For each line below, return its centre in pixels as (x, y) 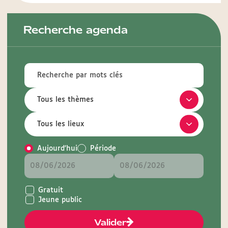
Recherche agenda (76, 30)
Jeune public (60, 200)
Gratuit (51, 191)
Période (103, 149)
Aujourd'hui (57, 149)
